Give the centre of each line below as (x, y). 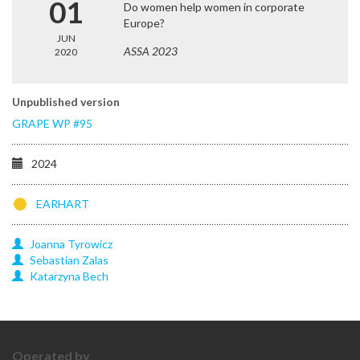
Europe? (145, 23)
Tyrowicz (90, 244)
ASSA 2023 (151, 51)
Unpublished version (66, 102)
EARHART (63, 204)
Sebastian (55, 260)
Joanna (47, 244)
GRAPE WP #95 (52, 123)
